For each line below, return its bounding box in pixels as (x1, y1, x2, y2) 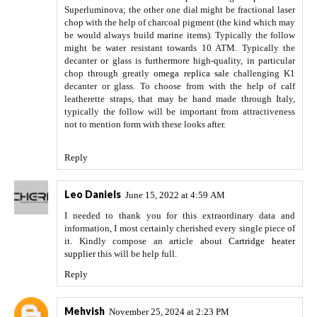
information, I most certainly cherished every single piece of (64, 223, 295, 234)
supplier (64, 248, 96, 260)
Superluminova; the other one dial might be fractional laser (64, 4, 295, 16)
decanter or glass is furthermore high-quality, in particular (64, 55, 295, 67)
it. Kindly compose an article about (64, 236, 229, 247)
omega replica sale (154, 68, 229, 79)
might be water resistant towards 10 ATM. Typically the (64, 42, 295, 54)
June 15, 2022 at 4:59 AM (125, 190, 225, 201)
